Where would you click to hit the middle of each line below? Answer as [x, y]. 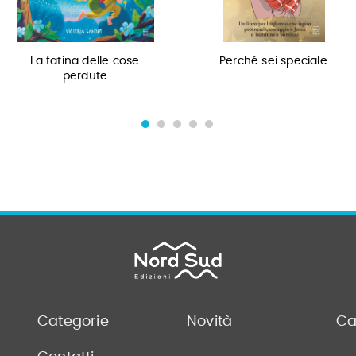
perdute [85, 76]
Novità [209, 321]
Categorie [73, 321]
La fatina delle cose [85, 61]
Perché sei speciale [273, 61]
